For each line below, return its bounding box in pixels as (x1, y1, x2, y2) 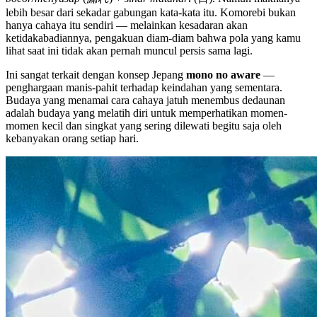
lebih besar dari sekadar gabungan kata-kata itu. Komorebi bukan (6, 6, 296, 18)
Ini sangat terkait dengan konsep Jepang (6, 68, 186, 81)
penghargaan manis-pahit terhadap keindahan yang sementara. (6, 81, 282, 93)
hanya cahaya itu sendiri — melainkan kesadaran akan (6, 18, 248, 31)
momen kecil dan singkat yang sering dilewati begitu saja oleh (6, 119, 282, 132)
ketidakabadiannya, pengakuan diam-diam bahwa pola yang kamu (6, 31, 301, 44)
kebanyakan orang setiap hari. (6, 132, 139, 144)
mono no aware (186, 68, 260, 81)
